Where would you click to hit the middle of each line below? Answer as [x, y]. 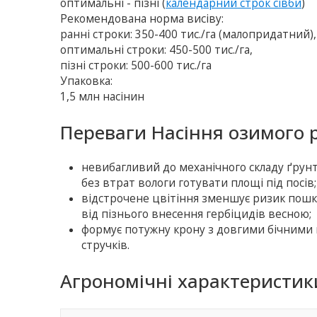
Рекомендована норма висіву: [142, 19]
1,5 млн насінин [103, 97]
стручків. [106, 246]
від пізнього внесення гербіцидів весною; [197, 214]
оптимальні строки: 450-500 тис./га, [157, 50]
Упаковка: [87, 81]
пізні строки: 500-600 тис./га [136, 66]
